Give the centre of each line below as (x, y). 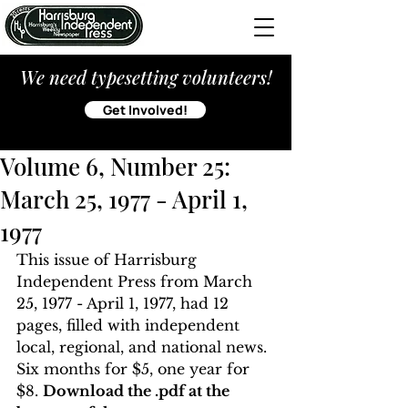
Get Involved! (145, 110)
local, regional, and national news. (144, 347)
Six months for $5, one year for (135, 369)
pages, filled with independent (130, 325)
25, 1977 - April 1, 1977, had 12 (125, 303)
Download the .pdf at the (138, 391)
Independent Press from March (137, 281)
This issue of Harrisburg (109, 260)
